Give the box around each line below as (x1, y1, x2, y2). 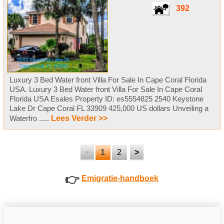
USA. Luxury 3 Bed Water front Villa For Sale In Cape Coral (9, 85, 202, 94)
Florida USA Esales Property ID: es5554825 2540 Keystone (9, 94, 203, 103)
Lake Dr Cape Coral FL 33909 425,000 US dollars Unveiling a (9, 104, 208, 113)
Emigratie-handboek (81, 174, 159, 183)
